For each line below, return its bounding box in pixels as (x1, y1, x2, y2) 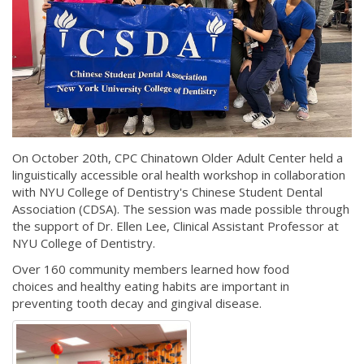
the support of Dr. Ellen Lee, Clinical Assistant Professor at (12, 218, 339, 235)
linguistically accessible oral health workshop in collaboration (12, 167, 345, 184)
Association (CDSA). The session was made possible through (12, 201, 349, 218)
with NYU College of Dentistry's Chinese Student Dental (12, 184, 323, 201)
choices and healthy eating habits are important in (12, 277, 289, 294)
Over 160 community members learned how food (12, 260, 289, 277)
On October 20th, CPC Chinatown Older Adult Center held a (12, 149, 343, 167)
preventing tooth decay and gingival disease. (12, 294, 265, 311)
